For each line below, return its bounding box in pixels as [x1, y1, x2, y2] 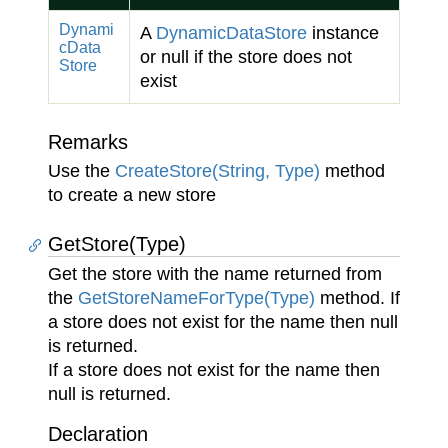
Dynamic [156, 23, 226, 43]
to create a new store [48, 185, 216, 205]
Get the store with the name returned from [48, 264, 382, 284]
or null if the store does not [140, 47, 352, 67]
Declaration [48, 423, 148, 445]
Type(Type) [225, 288, 315, 308]
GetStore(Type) [48, 233, 186, 255]
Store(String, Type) [169, 161, 320, 181]
